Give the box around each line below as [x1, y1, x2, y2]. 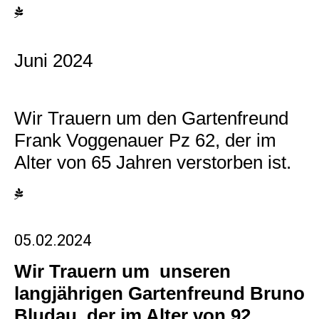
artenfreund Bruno [142, 282, 305, 304]
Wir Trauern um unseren [14, 260, 231, 282]
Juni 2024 [14, 49, 93, 71]
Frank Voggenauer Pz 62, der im [14, 129, 276, 151]
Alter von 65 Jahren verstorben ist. [14, 151, 291, 173]
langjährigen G [14, 282, 142, 304]
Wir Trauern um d [14, 107, 157, 129]
